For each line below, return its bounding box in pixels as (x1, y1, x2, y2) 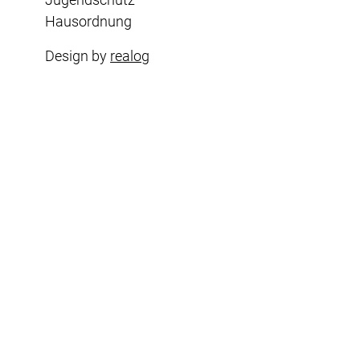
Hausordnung (45, 12, 133, 30)
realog (110, 47, 150, 64)
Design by (45, 47, 111, 64)
